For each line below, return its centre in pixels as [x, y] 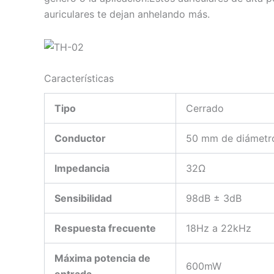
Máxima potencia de [102, 258]
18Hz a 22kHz [219, 228]
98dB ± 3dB [214, 198]
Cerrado [205, 109]
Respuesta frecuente [105, 228]
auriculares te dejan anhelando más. [127, 14]
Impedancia [82, 168]
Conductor [80, 139]
